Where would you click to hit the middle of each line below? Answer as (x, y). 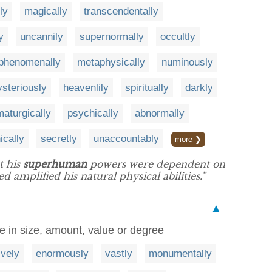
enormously (62, 253)
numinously (187, 62)
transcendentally (121, 11)
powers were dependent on (156, 164)
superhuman (55, 164)
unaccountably (126, 138)
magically (46, 11)
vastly (119, 253)
